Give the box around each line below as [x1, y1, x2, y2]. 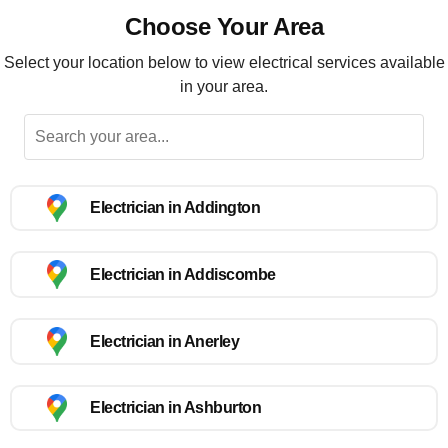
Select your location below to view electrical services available [3, 53, 445, 71]
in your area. [180, 77, 268, 95]
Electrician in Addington [90, 199, 260, 217]
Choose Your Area [125, 13, 323, 41]
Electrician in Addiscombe [90, 266, 276, 284]
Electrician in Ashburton [90, 399, 261, 417]
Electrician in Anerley [90, 332, 239, 350]
